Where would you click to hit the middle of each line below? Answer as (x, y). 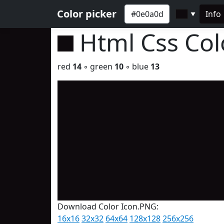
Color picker (87, 14)
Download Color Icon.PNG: (108, 206)
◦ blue (137, 66)
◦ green (98, 66)
